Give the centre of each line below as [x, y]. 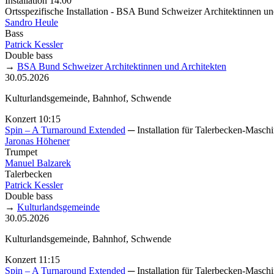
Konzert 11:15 [32, 259]
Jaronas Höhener [37, 141]
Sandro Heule [31, 22]
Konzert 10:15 [33, 119]
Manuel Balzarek [38, 163]
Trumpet [21, 152]
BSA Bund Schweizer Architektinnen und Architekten [122, 66]
